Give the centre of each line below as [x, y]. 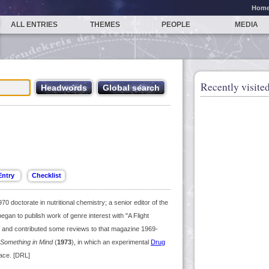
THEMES [105, 25]
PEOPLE [176, 25]
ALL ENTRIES [35, 25]
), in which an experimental [111, 242]
